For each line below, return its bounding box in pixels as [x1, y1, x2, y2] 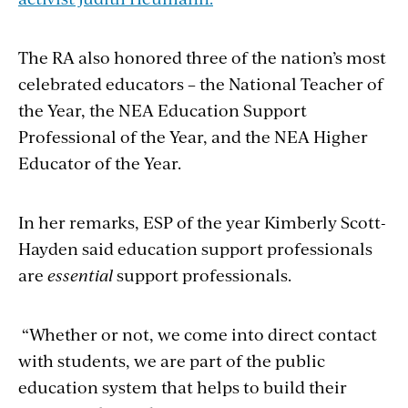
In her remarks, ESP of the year [18, 209, 264, 233]
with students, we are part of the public [18, 348, 325, 372]
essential [47, 262, 117, 286]
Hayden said [18, 236, 117, 260]
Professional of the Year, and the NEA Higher [18, 124, 368, 148]
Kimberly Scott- [264, 209, 386, 233]
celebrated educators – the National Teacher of [18, 71, 383, 95]
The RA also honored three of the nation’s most [18, 45, 386, 68]
